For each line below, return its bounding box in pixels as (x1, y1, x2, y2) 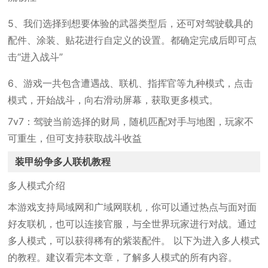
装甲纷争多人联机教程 (15, 156, 111, 167)
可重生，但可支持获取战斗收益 (8, 132, 142, 144)
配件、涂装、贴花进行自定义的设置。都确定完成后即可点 (8, 34, 257, 46)
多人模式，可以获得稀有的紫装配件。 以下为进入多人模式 (8, 234, 260, 246)
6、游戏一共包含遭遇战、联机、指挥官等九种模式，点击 (8, 77, 254, 89)
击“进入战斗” (8, 51, 63, 63)
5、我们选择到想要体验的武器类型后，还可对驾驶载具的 (8, 17, 254, 29)
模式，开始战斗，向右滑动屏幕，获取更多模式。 (8, 94, 219, 106)
